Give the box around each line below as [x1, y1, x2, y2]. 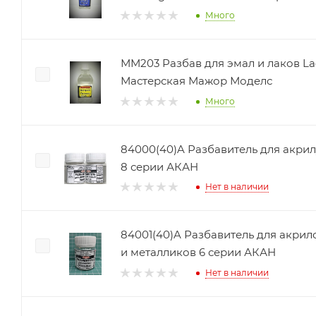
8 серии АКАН [121, 159, 198, 174]
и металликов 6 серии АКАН [121, 245, 276, 259]
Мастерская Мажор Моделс [121, 74, 272, 87]
